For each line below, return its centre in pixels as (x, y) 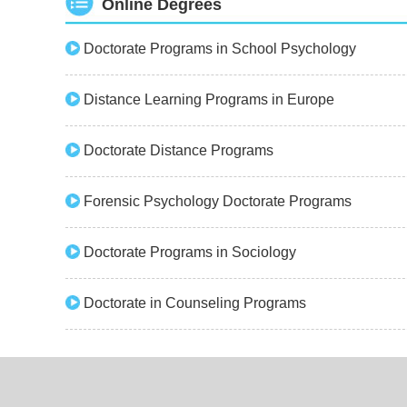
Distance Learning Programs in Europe (209, 99)
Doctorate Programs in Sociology (190, 252)
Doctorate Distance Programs (179, 150)
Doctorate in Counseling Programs (195, 303)
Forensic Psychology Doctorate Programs (218, 201)
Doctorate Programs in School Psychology (220, 49)
